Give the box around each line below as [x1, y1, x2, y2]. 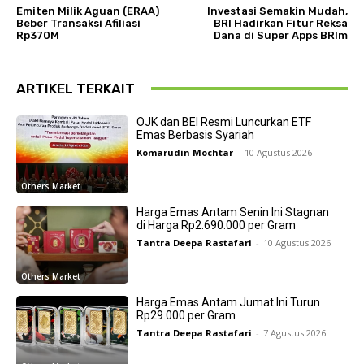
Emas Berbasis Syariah [136, 128, 254, 141]
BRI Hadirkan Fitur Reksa [213, 16, 348, 29]
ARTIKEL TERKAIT [16, 80, 135, 97]
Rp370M [16, 28, 59, 41]
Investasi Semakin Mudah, [206, 4, 348, 17]
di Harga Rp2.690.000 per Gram [136, 218, 296, 232]
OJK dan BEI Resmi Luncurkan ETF [136, 115, 311, 128]
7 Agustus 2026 [262, 327, 326, 340]
